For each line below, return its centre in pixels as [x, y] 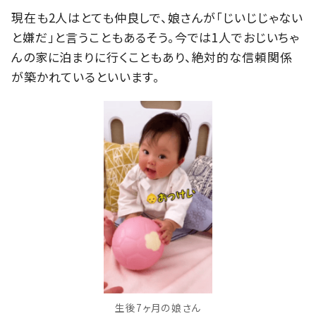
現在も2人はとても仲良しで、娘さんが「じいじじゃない [158, 18]
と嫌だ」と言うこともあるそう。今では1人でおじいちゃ [156, 37]
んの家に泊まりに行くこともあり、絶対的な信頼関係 [152, 57]
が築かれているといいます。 [86, 77]
